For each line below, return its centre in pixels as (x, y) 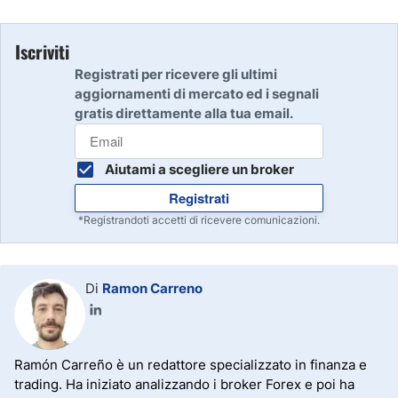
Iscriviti (42, 52)
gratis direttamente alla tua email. (184, 113)
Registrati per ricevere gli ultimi (176, 74)
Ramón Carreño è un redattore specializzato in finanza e (191, 365)
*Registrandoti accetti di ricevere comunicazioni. (199, 220)
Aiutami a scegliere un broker (199, 169)
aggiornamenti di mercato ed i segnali (197, 94)
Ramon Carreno (152, 288)
